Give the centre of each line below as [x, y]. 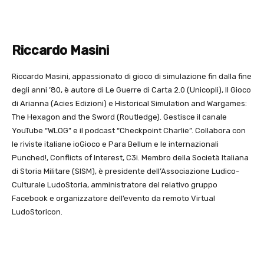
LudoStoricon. [37, 212]
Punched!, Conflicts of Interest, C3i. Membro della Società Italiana [130, 158]
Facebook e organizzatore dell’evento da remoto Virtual [113, 199]
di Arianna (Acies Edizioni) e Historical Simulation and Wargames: [129, 104]
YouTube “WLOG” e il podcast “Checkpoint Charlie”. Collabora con [129, 131]
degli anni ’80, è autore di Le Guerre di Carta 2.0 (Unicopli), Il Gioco [131, 90]
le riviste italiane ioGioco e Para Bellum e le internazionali [115, 144]
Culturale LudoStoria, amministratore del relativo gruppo [115, 185]
